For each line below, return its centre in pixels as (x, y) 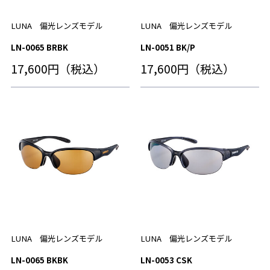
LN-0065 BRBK (43, 47)
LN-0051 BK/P (171, 47)
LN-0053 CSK (166, 260)
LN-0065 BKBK (39, 260)
